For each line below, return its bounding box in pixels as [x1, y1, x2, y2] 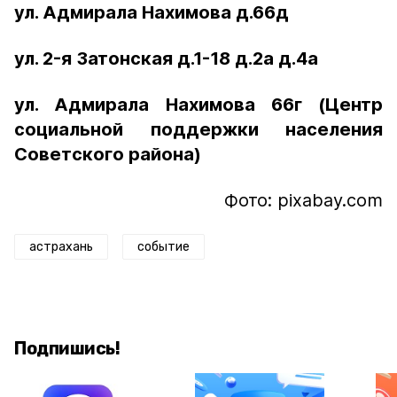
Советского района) [14, 144, 201, 165]
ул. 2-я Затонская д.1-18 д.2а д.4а [14, 48, 318, 69]
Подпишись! [14, 338, 120, 359]
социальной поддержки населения [14, 119, 383, 140]
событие [137, 239, 190, 254]
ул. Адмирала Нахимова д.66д [14, 2, 289, 23]
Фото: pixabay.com [224, 190, 383, 211]
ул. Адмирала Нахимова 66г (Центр [14, 94, 383, 115]
